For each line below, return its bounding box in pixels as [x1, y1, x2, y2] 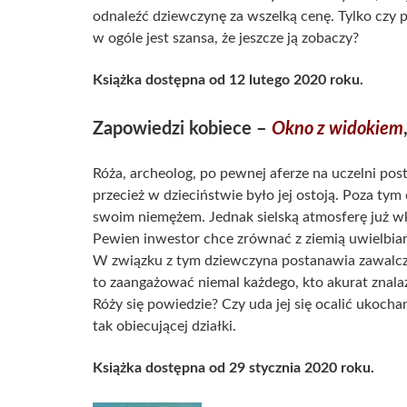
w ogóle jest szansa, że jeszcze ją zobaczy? [93, 31, 359, 46]
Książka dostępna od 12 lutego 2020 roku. [93, 73, 363, 88]
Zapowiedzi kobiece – [93, 120, 272, 139]
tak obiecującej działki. [93, 319, 236, 334]
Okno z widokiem [272, 120, 403, 139]
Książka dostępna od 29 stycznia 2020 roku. [93, 361, 374, 376]
